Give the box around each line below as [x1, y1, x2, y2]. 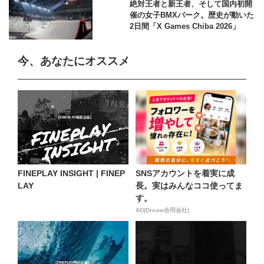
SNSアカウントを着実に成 [136, 168, 235, 178]
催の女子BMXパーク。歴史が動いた [129, 10, 254, 19]
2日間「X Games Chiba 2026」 [129, 21, 240, 31]
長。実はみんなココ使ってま [136, 180, 243, 190]
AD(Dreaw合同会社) [136, 206, 189, 213]
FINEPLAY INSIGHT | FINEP [18, 168, 125, 178]
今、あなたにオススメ [18, 55, 130, 68]
